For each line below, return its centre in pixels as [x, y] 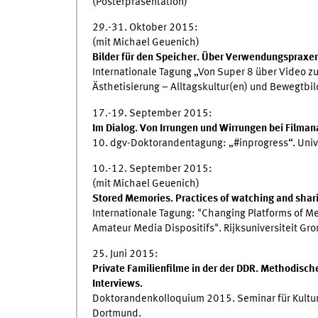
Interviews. [117, 284]
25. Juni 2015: [125, 254]
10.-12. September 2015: [152, 169]
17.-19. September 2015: [152, 113]
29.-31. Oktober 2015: [145, 28]
